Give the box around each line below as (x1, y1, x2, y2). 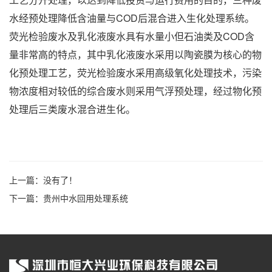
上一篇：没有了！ (9, 173, 77, 186)
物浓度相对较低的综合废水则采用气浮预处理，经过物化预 (9, 83, 262, 98)
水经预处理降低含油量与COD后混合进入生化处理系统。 (9, 10, 254, 25)
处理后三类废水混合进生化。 (9, 101, 135, 116)
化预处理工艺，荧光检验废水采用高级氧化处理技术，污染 (9, 65, 262, 80)
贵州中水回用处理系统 (43, 191, 128, 204)
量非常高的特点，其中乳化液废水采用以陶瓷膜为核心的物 (9, 47, 262, 61)
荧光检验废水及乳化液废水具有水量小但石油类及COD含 (9, 29, 254, 43)
